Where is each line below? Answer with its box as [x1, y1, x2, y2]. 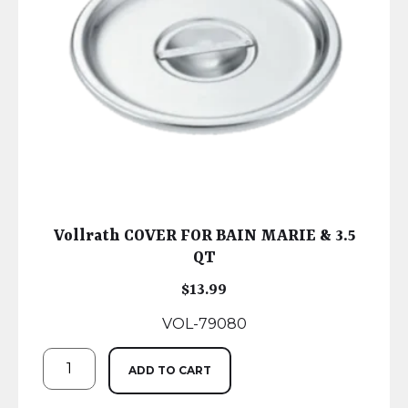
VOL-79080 [161, 315, 247, 333]
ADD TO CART [128, 363, 212, 378]
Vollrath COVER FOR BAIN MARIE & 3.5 [53, 227, 355, 246]
